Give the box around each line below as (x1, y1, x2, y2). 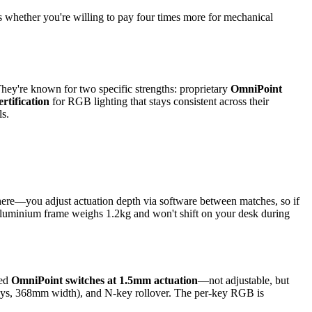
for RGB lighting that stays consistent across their (49, 95, 269, 107)
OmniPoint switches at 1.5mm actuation (11, 274, 198, 286)
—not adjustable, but (198, 274, 289, 286)
